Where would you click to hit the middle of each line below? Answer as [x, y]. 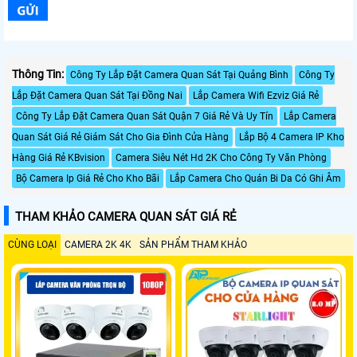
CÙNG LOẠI [32, 244]
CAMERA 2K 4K [98, 244]
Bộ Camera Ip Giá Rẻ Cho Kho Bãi [88, 178]
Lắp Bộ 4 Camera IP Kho [292, 137]
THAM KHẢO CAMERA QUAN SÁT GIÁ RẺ [126, 216]
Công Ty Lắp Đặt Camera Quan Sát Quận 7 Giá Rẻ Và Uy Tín [145, 116]
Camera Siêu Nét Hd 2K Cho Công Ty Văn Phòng [221, 157]
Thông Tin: [38, 74]
